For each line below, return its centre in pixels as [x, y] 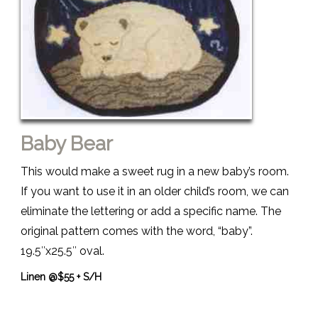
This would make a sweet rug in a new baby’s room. [155, 171]
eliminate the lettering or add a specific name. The [151, 211]
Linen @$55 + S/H [61, 276]
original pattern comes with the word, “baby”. [137, 231]
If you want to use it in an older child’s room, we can [155, 191]
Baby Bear [67, 143]
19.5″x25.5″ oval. [62, 251]
